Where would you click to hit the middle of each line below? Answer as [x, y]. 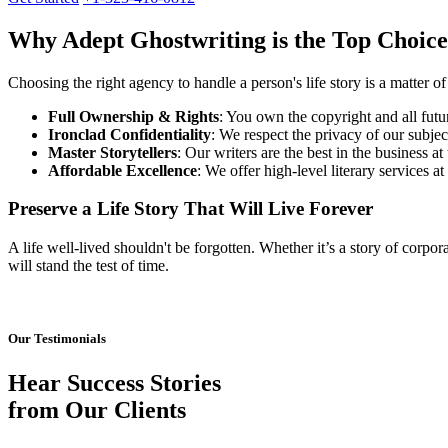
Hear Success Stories [114, 382]
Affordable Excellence [122, 170]
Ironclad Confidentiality [129, 134]
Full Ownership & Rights [133, 116]
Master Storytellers [112, 152]
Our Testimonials [57, 339]
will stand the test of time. [88, 266]
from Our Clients [97, 409]
